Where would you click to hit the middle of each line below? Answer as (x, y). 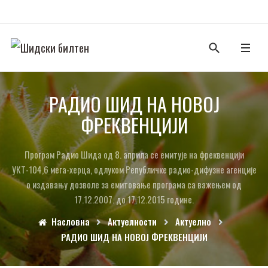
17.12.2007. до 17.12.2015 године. (134, 199)
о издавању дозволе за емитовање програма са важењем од (134, 184)
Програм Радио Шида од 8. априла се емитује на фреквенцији (134, 154)
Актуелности (133, 221)
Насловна (70, 221)
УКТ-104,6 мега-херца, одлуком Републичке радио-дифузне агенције (134, 169)
